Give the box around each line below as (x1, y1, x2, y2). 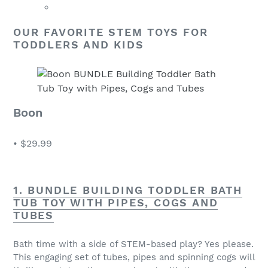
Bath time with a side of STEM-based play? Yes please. (13, 239, 254, 250)
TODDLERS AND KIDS (13, 38, 144, 51)
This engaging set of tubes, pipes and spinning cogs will (13, 252, 255, 263)
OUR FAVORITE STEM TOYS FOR (13, 25, 208, 38)
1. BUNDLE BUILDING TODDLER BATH (13, 183, 242, 196)
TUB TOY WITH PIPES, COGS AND (13, 196, 218, 209)
